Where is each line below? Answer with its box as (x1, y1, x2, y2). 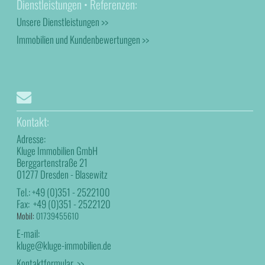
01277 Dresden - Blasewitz (17, 166, 108, 182)
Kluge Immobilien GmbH (17, 143, 98, 158)
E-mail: (17, 225, 40, 241)
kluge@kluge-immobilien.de (17, 237, 112, 253)
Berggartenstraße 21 (17, 154, 88, 170)
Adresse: (17, 131, 46, 146)
